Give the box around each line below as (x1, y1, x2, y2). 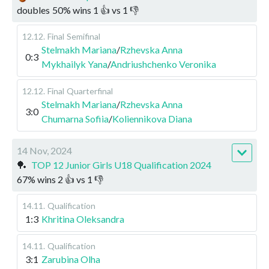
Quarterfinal (67, 85, 113, 96)
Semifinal (67, 31, 100, 41)
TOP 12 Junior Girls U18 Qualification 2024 (31, 159, 211, 171)
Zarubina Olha (41, 253, 100, 265)
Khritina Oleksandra (41, 213, 124, 225)
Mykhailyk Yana (41, 58, 107, 70)
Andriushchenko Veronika (110, 58, 216, 70)
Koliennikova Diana (112, 112, 192, 124)
